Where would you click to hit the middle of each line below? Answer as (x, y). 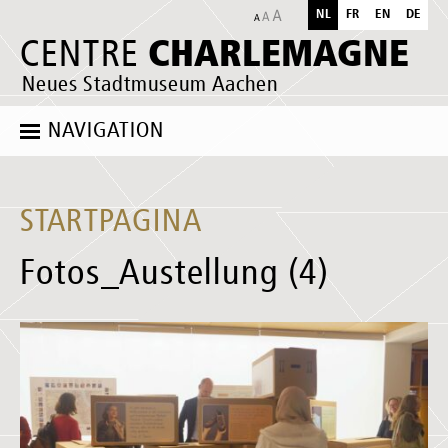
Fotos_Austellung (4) (174, 274)
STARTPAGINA (111, 222)
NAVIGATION (106, 131)
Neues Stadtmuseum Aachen (150, 85)
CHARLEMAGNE (278, 53)
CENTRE (84, 55)
